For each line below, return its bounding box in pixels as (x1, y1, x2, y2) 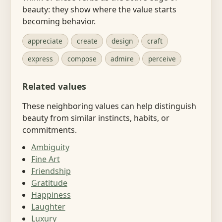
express (28, 54, 54, 64)
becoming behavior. (22, 15, 96, 27)
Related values (22, 80, 86, 92)
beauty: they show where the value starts (22, 3, 176, 15)
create (76, 36, 98, 46)
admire (111, 54, 134, 64)
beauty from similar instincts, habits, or (22, 112, 169, 124)
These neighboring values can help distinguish (22, 101, 196, 112)
